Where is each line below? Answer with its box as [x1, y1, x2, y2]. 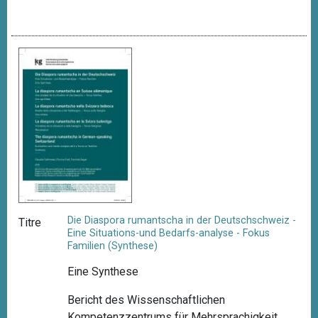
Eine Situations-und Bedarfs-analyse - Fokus [67, 227, 270, 240]
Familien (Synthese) [67, 240, 158, 253]
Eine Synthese [67, 264, 139, 278]
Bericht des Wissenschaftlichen [67, 292, 226, 307]
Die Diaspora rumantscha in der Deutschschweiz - [67, 214, 297, 227]
